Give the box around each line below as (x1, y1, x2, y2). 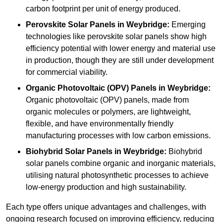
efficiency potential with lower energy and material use (26, 44, 216, 53)
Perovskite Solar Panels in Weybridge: (26, 20, 169, 29)
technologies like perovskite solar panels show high (26, 32, 207, 41)
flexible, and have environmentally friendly (26, 119, 173, 128)
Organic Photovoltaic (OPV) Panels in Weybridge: (26, 84, 211, 93)
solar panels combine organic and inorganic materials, (26, 159, 216, 168)
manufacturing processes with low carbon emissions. (26, 131, 211, 140)
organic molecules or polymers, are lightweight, (26, 108, 191, 116)
